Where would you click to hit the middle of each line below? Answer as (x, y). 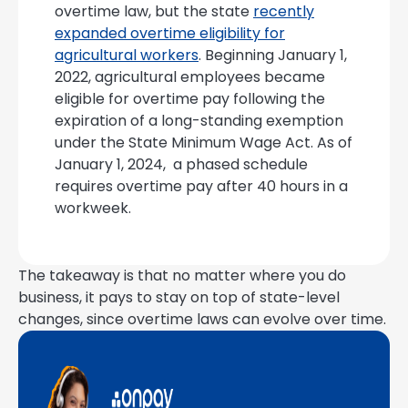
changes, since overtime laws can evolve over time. (202, 319)
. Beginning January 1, (273, 55)
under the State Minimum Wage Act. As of (204, 142)
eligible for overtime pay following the (190, 98)
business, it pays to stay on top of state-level (179, 297)
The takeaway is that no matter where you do (182, 275)
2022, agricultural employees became (190, 76)
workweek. (93, 208)
